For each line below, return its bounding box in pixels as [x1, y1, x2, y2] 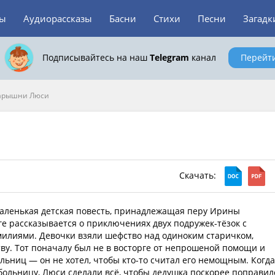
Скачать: [179, 169, 219, 181]
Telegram [149, 52, 189, 63]
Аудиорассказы [23, 12, 92, 25]
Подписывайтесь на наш [42, 52, 150, 63]
